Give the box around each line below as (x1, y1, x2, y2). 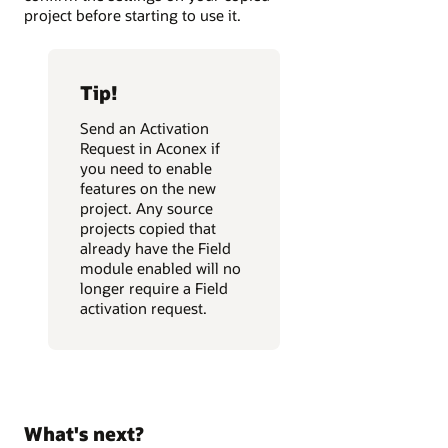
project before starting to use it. (24, 4, 241, 25)
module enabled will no (80, 258, 241, 279)
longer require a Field (80, 278, 228, 299)
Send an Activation (80, 118, 209, 139)
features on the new (80, 178, 216, 199)
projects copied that (80, 218, 216, 239)
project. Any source (80, 198, 213, 219)
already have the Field (80, 238, 231, 259)
